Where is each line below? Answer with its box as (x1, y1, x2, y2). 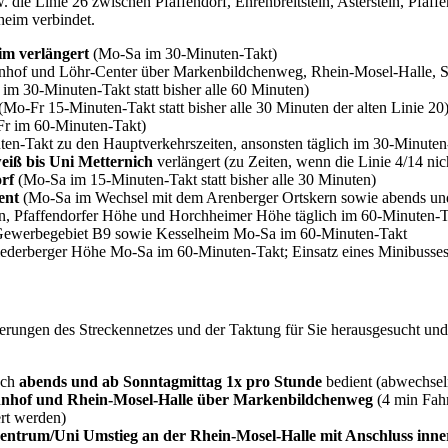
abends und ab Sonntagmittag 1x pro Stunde (15, 373, 326, 391)
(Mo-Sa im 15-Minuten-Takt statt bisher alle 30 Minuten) (14, 170, 376, 188)
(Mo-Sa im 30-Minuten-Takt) (89, 44, 277, 62)
